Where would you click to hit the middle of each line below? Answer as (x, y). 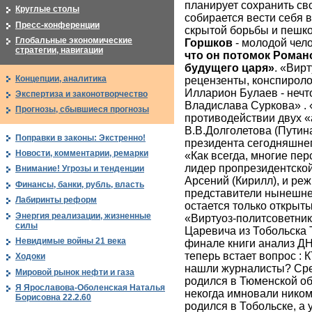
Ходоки (30, 257)
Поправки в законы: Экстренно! (80, 138)
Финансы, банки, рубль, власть (80, 184)
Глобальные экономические (74, 41)
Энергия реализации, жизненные (83, 216)
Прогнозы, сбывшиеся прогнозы (82, 110)
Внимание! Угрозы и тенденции (80, 169)
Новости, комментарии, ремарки (82, 154)
